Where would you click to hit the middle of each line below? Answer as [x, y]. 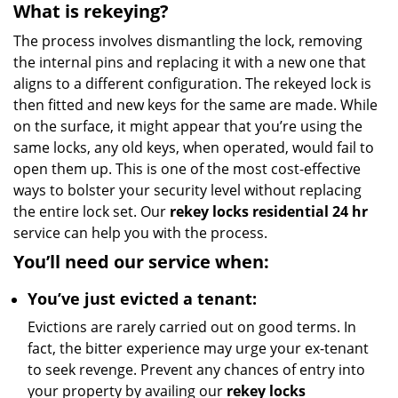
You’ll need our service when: [141, 262]
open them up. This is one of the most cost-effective [187, 169]
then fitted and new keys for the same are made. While [195, 105]
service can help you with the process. [140, 233]
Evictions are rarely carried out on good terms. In [192, 327]
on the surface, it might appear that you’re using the [188, 126]
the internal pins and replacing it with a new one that [190, 62]
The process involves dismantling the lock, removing [188, 41]
